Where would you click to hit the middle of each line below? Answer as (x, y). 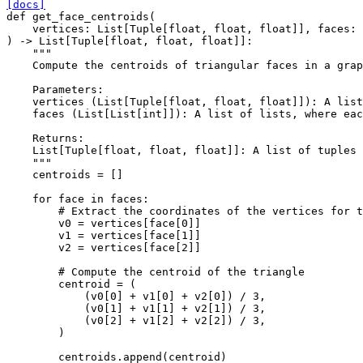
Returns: (45, 138)
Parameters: (55, 89)
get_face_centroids (91, 16)
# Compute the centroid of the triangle (181, 271)
